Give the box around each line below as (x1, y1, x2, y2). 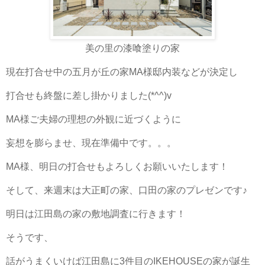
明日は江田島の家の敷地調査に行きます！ (6, 208, 186, 219)
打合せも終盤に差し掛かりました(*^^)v (6, 90, 172, 101)
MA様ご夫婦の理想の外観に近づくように (6, 114, 181, 124)
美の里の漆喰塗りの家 (85, 43, 180, 53)
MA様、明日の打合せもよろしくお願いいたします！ (6, 161, 228, 172)
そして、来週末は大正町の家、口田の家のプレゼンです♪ (6, 185, 247, 195)
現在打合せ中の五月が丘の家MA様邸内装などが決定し (6, 66, 238, 77)
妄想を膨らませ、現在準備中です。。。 (6, 137, 176, 148)
